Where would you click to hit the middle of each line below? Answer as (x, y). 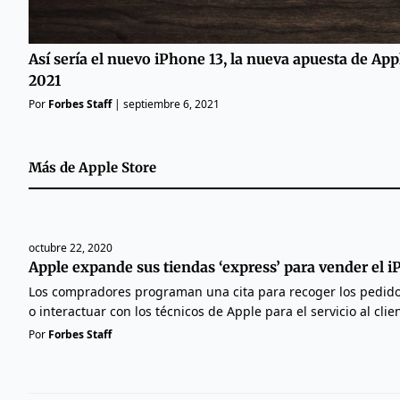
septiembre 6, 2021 (171, 104)
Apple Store (117, 167)
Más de (54, 167)
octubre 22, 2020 (71, 247)
